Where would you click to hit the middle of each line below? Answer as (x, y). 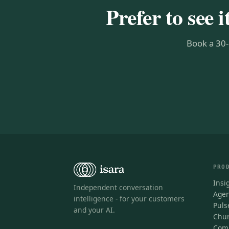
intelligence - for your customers (129, 198)
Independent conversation (118, 187)
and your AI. (94, 210)
